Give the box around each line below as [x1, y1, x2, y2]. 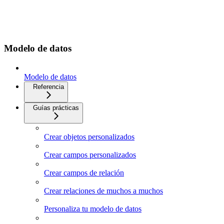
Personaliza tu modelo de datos [44, 204, 141, 213]
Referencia [33, 82, 64, 90]
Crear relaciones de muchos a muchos [44, 186, 163, 195]
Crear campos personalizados [44, 150, 136, 159]
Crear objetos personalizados [44, 132, 134, 141]
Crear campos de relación [44, 168, 124, 177]
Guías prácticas [33, 103, 79, 111]
